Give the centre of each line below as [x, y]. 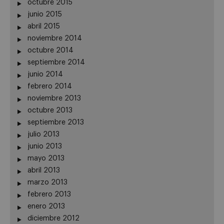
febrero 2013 [49, 194]
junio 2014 [45, 74]
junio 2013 [45, 146]
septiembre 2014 [56, 62]
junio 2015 [45, 14]
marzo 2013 [47, 182]
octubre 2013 [50, 110]
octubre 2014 [50, 50]
